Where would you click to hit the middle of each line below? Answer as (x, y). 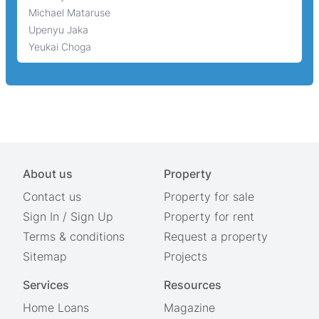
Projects (185, 256)
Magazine (189, 307)
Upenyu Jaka (58, 29)
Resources (193, 284)
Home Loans (56, 307)
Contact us (52, 196)
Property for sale (209, 196)
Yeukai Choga (60, 46)
